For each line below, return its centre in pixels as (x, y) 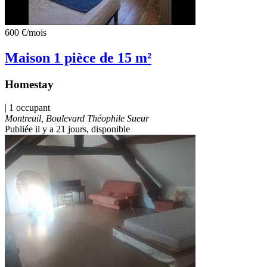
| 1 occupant (27, 108)
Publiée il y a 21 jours (46, 129)
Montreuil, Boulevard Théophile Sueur (77, 118)
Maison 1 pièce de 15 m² (78, 58)
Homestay (29, 85)
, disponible (108, 129)
